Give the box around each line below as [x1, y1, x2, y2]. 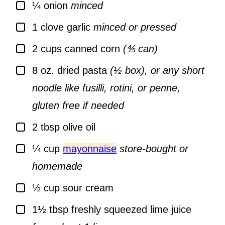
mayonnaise [63, 143, 117, 155]
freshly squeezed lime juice [71, 204, 191, 215]
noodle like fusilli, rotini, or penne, [32, 82, 180, 94]
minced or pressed [93, 22, 176, 33]
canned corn [65, 43, 120, 55]
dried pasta [57, 65, 107, 76]
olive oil [63, 122, 95, 133]
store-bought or [120, 143, 188, 155]
